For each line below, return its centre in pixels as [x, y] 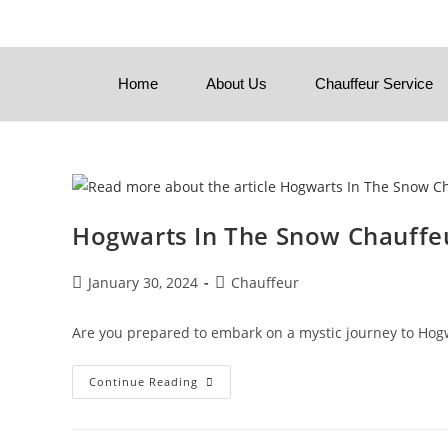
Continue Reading [143, 381]
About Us [236, 83]
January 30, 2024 [143, 282]
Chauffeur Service [374, 83]
